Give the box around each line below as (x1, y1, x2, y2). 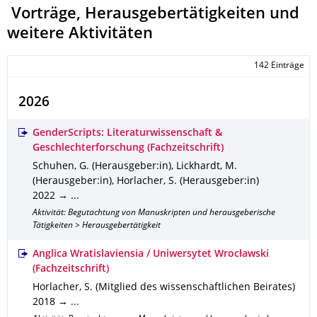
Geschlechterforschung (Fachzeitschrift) (33, 144, 224, 153)
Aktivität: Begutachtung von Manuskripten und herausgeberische (33, 209, 275, 217)
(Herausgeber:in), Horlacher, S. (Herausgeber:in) (33, 177, 259, 186)
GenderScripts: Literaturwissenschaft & (33, 129, 222, 138)
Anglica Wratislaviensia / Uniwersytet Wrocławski (33, 250, 269, 259)
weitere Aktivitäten (7, 27, 153, 42)
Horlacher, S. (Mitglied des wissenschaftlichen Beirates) (33, 283, 295, 292)
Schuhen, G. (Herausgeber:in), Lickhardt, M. (33, 162, 237, 171)
